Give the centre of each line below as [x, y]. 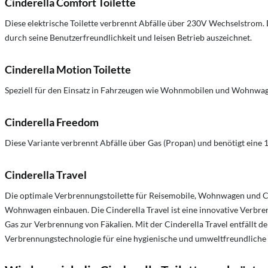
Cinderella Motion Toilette [68, 70]
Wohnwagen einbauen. [48, 210]
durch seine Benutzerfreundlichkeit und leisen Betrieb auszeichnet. [128, 38]
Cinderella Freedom [52, 122]
